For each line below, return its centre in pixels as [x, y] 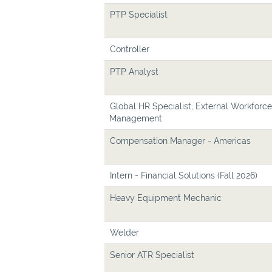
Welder [124, 233]
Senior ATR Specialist [152, 255]
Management [136, 118]
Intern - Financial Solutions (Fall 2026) [184, 175]
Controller [130, 49]
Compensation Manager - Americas [180, 141]
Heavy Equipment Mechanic [166, 198]
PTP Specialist [139, 15]
